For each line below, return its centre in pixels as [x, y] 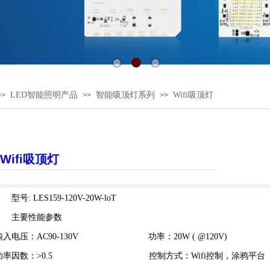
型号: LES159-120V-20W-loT [64, 198]
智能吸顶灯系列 [125, 95]
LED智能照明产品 [44, 95]
